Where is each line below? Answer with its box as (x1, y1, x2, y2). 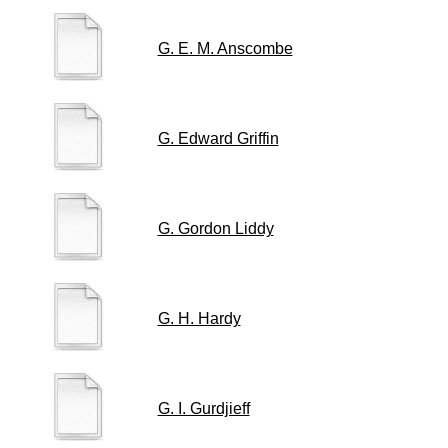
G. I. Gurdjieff (157, 400, 250, 417)
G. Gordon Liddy (157, 220, 274, 237)
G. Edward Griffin (157, 130, 279, 147)
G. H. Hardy (157, 310, 241, 327)
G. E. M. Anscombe (157, 40, 293, 57)
